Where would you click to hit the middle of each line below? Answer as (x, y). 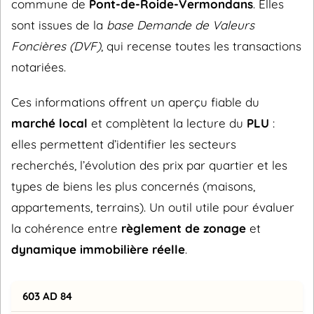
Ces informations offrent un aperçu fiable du (135, 102)
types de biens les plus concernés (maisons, (133, 186)
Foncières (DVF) (56, 46)
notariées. (39, 67)
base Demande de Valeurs (180, 25)
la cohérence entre (66, 228)
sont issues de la (59, 25)
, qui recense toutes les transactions (201, 46)
